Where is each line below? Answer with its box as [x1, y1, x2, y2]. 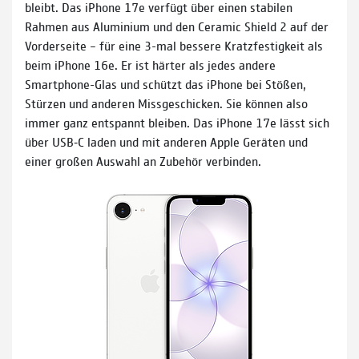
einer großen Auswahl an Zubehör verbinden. [25, 152, 261, 170]
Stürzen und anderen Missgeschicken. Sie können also [25, 95, 308, 112]
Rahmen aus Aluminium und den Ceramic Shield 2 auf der [25, 18, 329, 35]
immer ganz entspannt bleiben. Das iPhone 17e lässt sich [25, 114, 329, 131]
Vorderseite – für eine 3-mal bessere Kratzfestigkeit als [25, 37, 323, 54]
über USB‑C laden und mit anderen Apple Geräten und [25, 133, 308, 151]
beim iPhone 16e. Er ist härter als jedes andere [25, 56, 276, 74]
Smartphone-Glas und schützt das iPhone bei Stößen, [25, 75, 306, 93]
